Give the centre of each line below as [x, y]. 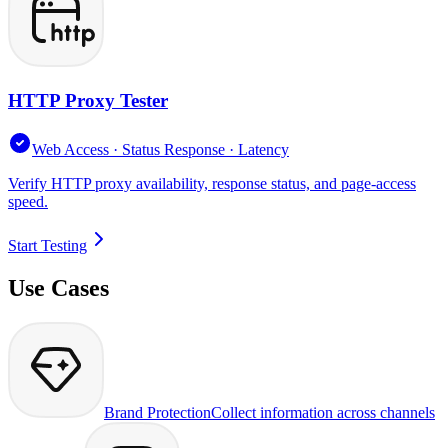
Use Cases [58, 287]
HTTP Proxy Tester [88, 101]
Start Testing [47, 245]
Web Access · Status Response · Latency [160, 149]
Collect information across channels [323, 412]
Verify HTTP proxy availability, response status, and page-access [212, 183]
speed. [28, 201]
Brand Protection [157, 412]
